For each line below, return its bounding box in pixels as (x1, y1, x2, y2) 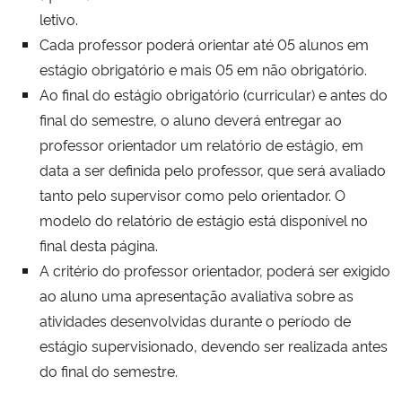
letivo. (39, 8, 78, 29)
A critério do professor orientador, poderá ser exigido (39, 259, 390, 280)
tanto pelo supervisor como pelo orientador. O (39, 184, 345, 205)
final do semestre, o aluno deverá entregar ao (39, 109, 342, 129)
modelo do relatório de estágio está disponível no (39, 209, 368, 230)
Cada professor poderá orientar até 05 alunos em (39, 33, 369, 54)
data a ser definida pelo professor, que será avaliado (39, 159, 386, 179)
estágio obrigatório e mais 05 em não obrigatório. (39, 58, 367, 79)
